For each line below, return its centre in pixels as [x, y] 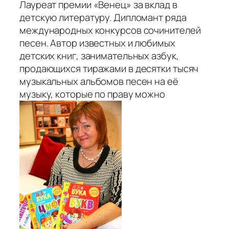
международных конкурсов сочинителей [110, 30]
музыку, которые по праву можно [92, 94]
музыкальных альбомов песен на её [99, 82]
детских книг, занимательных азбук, [99, 56]
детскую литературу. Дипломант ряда [103, 18]
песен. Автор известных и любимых [97, 43]
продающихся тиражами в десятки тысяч [109, 69]
